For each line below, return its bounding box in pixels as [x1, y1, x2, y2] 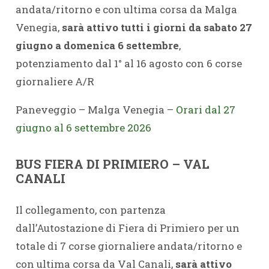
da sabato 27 [188, 20, 252, 34]
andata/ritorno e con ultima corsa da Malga [15, 2, 237, 16]
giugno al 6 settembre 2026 [15, 120, 151, 134]
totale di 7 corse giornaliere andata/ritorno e [15, 239, 242, 253]
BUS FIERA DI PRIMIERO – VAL [15, 156, 210, 172]
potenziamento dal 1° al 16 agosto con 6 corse [15, 56, 242, 70]
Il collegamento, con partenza [15, 203, 166, 217]
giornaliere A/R [15, 74, 94, 88]
